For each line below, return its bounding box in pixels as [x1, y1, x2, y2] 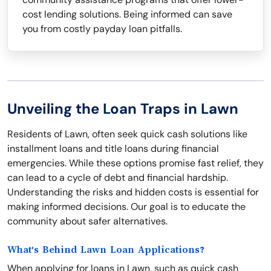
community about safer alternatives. [7, 215, 168, 227]
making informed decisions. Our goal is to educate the [7, 200, 246, 213]
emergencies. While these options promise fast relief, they [7, 157, 264, 169]
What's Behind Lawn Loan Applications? [7, 244, 204, 255]
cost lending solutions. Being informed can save [22, 8, 232, 21]
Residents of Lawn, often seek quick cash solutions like [7, 128, 247, 140]
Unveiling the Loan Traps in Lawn [7, 99, 238, 118]
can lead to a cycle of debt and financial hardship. [7, 171, 228, 184]
